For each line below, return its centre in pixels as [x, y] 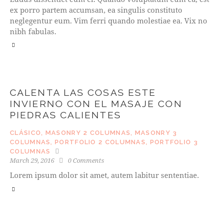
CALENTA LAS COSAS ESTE [83, 92]
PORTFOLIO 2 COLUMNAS [100, 142]
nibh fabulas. [33, 31]
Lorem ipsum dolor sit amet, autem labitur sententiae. [104, 175]
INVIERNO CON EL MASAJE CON [96, 104]
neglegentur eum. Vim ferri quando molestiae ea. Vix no [109, 20]
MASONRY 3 [156, 132]
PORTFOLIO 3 [174, 142]
